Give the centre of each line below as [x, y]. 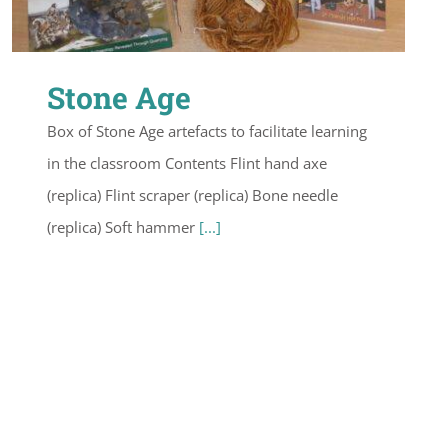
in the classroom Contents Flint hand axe [187, 162]
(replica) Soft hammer [123, 226]
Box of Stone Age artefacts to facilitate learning [207, 130]
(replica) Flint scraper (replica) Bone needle [192, 194]
